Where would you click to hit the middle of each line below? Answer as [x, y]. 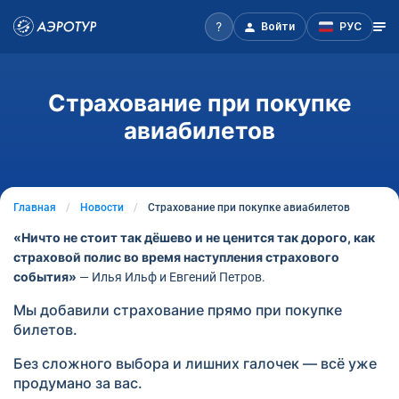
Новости [102, 208]
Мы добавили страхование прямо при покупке [178, 310]
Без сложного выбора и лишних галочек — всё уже [195, 363]
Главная [35, 208]
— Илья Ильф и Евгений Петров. [171, 277]
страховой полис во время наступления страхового [176, 257]
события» [45, 277]
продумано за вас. [78, 383]
